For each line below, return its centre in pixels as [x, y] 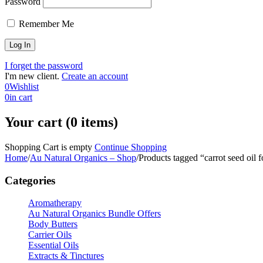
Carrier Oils [50, 235]
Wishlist [24, 87]
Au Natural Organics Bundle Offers [95, 214]
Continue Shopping [131, 147]
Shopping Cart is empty [48, 147]
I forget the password [44, 65]
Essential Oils [53, 245]
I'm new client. [32, 76]
